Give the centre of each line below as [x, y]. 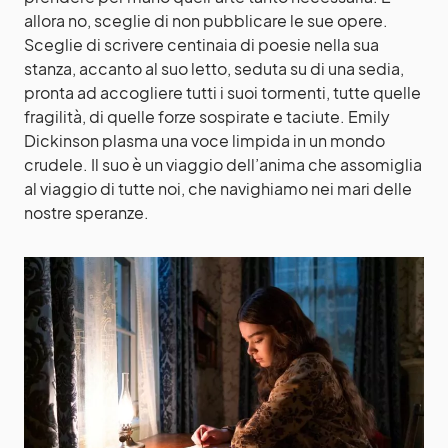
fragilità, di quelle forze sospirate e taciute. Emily [207, 116]
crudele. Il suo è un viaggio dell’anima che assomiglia [223, 164]
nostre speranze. [86, 212]
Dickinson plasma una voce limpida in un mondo [204, 140]
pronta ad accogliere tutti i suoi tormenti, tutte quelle [222, 92]
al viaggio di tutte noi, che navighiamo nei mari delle [218, 188]
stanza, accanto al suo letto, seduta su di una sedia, [214, 68]
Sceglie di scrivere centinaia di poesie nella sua [201, 44]
